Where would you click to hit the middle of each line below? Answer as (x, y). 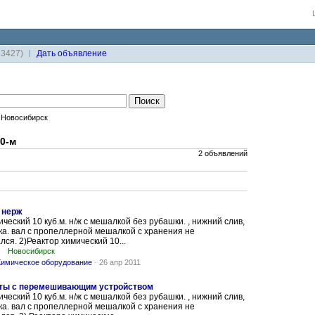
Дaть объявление (72, 53)
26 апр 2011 (120, 262)
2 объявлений (223, 153)
